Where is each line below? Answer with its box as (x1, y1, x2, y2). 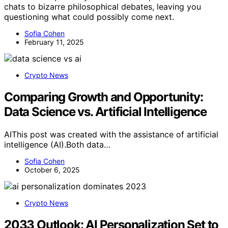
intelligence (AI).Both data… (4, 139, 110, 150)
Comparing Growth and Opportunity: (4, 90, 203, 105)
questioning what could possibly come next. (4, 12, 174, 22)
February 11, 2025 (24, 38, 84, 47)
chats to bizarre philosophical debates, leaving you (4, 2, 201, 12)
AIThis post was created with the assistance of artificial (4, 129, 218, 140)
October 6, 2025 (24, 165, 80, 175)
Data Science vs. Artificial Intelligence (4, 104, 207, 120)
